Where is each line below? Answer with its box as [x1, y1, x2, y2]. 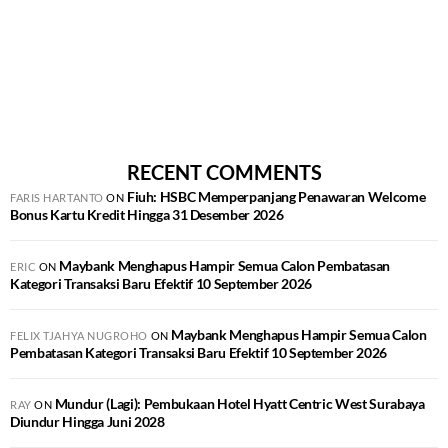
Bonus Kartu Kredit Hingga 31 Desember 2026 [10, 206, 284, 223]
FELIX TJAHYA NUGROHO [10, 329, 148, 342]
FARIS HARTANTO [10, 191, 104, 204]
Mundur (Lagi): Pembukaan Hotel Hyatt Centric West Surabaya [54, 395, 425, 412]
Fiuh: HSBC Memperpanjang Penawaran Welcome [126, 188, 426, 205]
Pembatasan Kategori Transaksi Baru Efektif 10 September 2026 [10, 344, 387, 361]
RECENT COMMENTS [126, 160, 322, 184]
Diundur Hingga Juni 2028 [10, 413, 165, 430]
